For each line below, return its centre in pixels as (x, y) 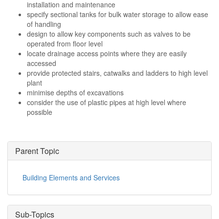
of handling (44, 24)
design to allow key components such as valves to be (109, 34)
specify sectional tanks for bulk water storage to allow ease (118, 14)
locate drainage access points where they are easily (107, 53)
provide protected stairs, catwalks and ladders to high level (117, 73)
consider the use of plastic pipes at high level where (107, 102)
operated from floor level (65, 44)
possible (40, 112)
